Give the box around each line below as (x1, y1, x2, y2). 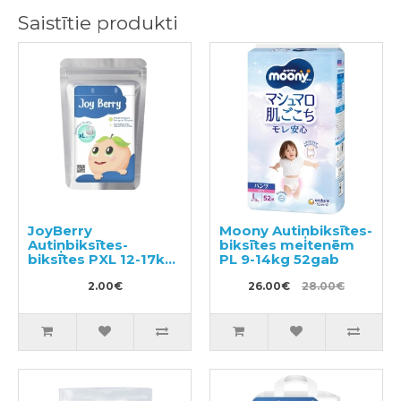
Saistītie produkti (18, 12, 178, 35)
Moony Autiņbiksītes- (219, 222, 372, 240)
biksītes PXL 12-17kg (28, 251, 175, 269)
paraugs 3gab (28, 265, 129, 283)
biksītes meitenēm (219, 236, 354, 254)
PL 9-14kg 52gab (219, 251, 339, 269)
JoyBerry (28, 222, 92, 240)
